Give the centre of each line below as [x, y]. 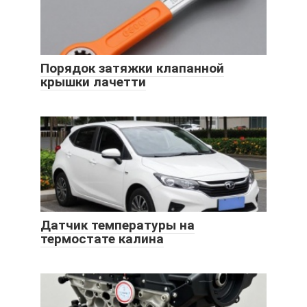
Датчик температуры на [118, 225]
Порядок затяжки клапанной [132, 68]
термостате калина [102, 239]
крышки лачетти [93, 82]
